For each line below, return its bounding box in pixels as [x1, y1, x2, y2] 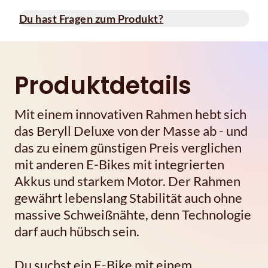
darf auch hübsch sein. [14, 223, 139, 239]
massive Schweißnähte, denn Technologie [14, 206, 251, 223]
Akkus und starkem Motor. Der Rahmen [14, 172, 240, 189]
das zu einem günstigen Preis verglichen [14, 139, 242, 156]
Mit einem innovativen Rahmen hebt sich [14, 105, 246, 122]
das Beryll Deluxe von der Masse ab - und [14, 122, 248, 139]
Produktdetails [14, 68, 191, 102]
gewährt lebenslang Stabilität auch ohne [14, 189, 242, 206]
